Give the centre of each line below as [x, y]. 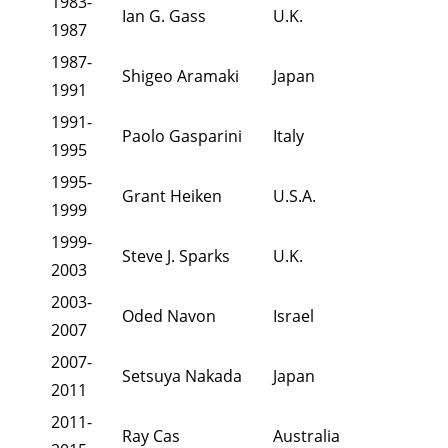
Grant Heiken [172, 196]
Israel [293, 316]
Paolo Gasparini [182, 136]
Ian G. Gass [164, 16]
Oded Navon [169, 316]
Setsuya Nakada [182, 376]
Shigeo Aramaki [180, 76]
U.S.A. [294, 196]
